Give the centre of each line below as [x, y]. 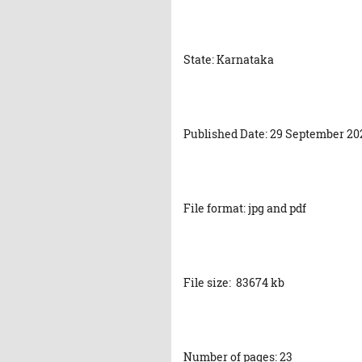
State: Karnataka [229, 59]
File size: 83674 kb [234, 282]
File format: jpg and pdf [245, 208]
